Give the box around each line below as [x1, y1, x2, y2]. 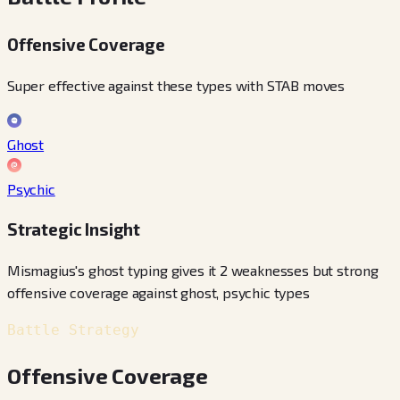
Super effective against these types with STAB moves [7, 76, 346, 94]
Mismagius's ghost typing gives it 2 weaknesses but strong [7, 262, 379, 279]
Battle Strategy [7, 321, 139, 339]
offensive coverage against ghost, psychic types [7, 284, 310, 302]
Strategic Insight [7, 219, 141, 240]
